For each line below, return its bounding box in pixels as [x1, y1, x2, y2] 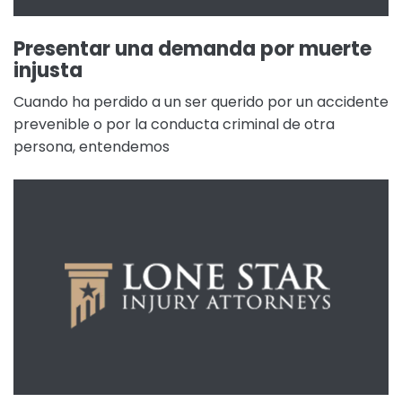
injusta [13, 57, 83, 84]
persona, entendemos [13, 136, 170, 157]
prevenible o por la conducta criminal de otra [13, 114, 335, 135]
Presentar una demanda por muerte [13, 35, 371, 63]
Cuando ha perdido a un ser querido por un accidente [13, 92, 389, 112]
